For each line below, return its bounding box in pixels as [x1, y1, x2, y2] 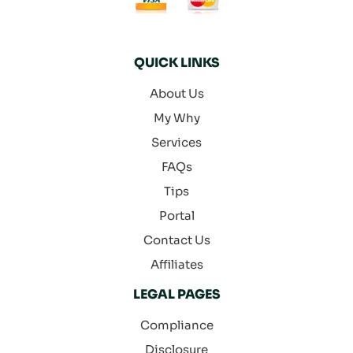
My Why [153, 110, 200, 126]
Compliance [139, 318, 214, 333]
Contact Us [143, 232, 210, 248]
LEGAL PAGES [132, 286, 221, 303]
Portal [158, 208, 195, 224]
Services [151, 135, 202, 150]
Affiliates [150, 257, 203, 273]
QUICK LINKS [133, 54, 220, 72]
